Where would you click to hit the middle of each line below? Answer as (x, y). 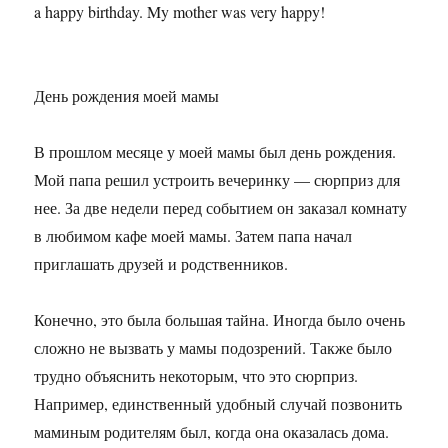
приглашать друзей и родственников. (161, 264)
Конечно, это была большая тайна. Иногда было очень (220, 320)
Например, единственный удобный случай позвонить (218, 404)
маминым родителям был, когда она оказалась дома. (212, 432)
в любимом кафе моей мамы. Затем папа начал (193, 236)
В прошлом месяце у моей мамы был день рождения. (215, 152)
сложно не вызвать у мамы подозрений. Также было (213, 348)
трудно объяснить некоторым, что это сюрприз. (196, 376)
